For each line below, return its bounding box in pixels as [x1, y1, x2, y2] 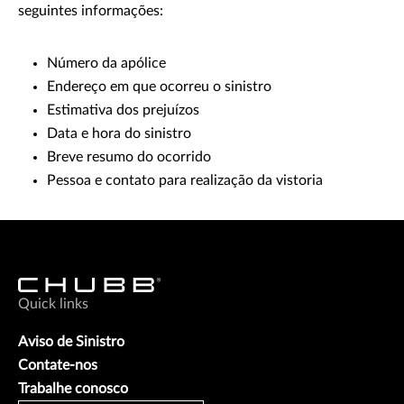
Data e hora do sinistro [47, 126, 191, 142]
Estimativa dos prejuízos [47, 103, 199, 118]
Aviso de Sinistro [18, 335, 124, 350]
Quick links [18, 297, 88, 312]
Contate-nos [18, 358, 97, 373]
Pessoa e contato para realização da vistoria [47, 173, 323, 188]
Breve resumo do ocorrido [47, 150, 211, 165]
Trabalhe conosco [18, 381, 128, 397]
